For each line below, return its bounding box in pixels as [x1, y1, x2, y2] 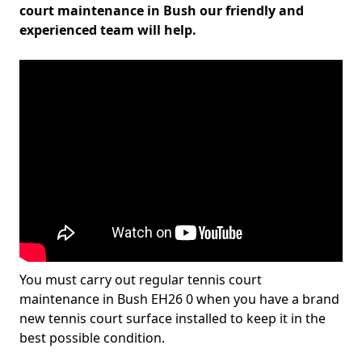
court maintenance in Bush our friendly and [19, 2, 304, 19]
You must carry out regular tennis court [19, 271, 262, 288]
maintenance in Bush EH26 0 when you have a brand [19, 290, 339, 308]
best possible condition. [19, 329, 165, 347]
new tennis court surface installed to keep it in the [19, 309, 326, 327]
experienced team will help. [19, 21, 196, 39]
